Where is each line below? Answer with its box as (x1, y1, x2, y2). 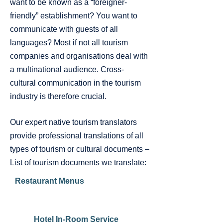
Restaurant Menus (15, 177, 84, 185)
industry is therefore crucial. (10, 92, 107, 101)
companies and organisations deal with (10, 52, 148, 60)
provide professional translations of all (10, 131, 143, 140)
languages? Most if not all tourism (10, 38, 128, 47)
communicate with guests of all (10, 25, 118, 33)
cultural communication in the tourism (10, 79, 141, 87)
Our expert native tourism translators (10, 118, 137, 126)
